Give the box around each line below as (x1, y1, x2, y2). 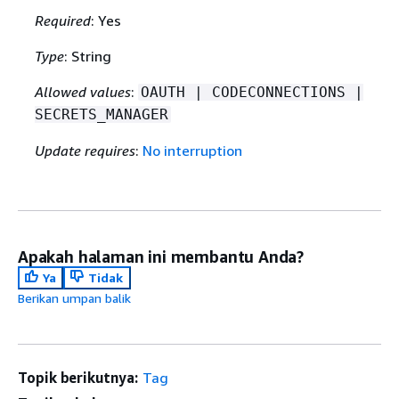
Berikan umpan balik (18, 290, 131, 306)
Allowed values (34, 83, 131, 102)
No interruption (142, 142, 242, 160)
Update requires (34, 142, 135, 160)
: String (63, 47, 111, 66)
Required (34, 12, 91, 30)
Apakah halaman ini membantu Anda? (18, 247, 305, 267)
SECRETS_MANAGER (34, 106, 168, 124)
